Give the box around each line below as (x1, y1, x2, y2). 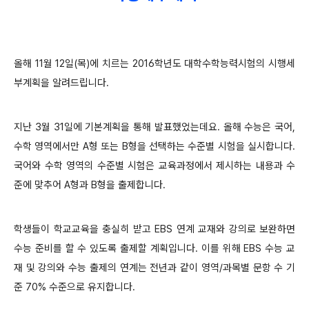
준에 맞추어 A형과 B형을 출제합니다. (14, 179, 166, 191)
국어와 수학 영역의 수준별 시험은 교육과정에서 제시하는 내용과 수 (14, 159, 295, 172)
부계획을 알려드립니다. (14, 77, 109, 89)
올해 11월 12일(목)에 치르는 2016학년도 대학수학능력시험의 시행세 (14, 57, 295, 70)
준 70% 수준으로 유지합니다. (14, 281, 135, 293)
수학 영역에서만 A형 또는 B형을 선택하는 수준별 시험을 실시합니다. (14, 140, 295, 152)
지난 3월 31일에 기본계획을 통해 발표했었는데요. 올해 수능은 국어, (14, 121, 295, 133)
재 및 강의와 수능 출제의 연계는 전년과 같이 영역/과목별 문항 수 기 (14, 261, 295, 274)
